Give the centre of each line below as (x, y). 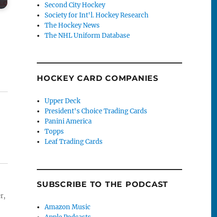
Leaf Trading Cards (74, 142)
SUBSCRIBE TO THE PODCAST (102, 185)
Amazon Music (68, 207)
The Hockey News (72, 25)
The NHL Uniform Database (87, 35)
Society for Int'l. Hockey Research (97, 15)
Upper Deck (63, 101)
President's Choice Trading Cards (96, 111)
